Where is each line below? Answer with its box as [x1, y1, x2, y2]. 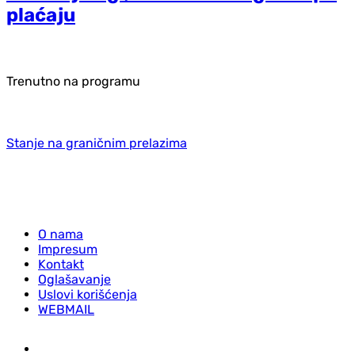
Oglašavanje [38, 271, 111, 287]
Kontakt [38, 256, 84, 272]
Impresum [38, 241, 97, 257]
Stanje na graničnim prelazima [6, 135, 187, 151]
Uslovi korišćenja [38, 286, 137, 302]
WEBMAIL [38, 301, 94, 317]
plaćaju [6, 3, 75, 26]
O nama [38, 226, 83, 242]
